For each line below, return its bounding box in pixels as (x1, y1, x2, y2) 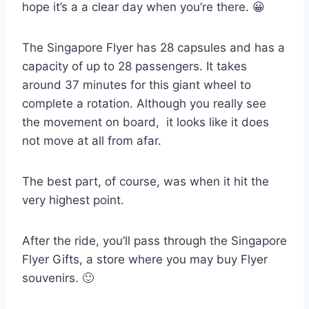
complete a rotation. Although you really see (22, 96, 266, 110)
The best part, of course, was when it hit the (22, 174, 269, 188)
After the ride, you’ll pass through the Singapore (22, 233, 287, 248)
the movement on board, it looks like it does (22, 114, 269, 129)
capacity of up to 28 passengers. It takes (22, 59, 247, 73)
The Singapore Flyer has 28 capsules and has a (22, 40, 285, 54)
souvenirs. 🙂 (22, 270, 94, 285)
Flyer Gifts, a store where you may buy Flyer (22, 252, 268, 266)
